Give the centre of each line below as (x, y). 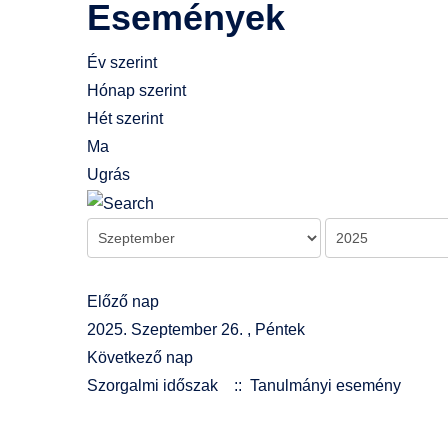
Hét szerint (125, 118)
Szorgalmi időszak (152, 385)
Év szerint (122, 62)
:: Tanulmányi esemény (313, 385)
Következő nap (140, 357)
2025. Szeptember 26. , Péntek (196, 329)
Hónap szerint (136, 90)
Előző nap (123, 301)
